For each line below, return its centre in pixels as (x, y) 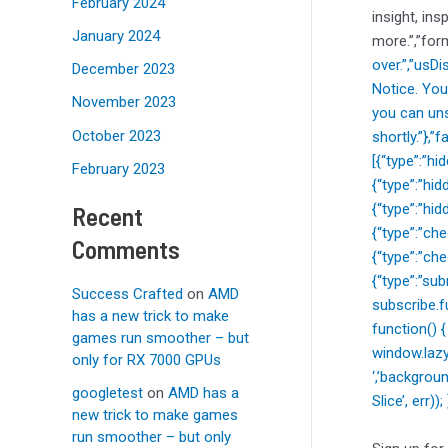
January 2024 (116, 35)
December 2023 (123, 69)
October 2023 (116, 135)
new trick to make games (155, 414)
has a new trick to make (150, 315)
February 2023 (118, 168)
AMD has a (203, 392)
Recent (107, 215)
